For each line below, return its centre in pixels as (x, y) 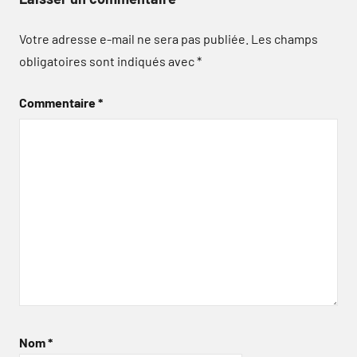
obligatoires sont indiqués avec (108, 61)
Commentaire (59, 102)
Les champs (284, 38)
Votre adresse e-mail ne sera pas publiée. (134, 38)
